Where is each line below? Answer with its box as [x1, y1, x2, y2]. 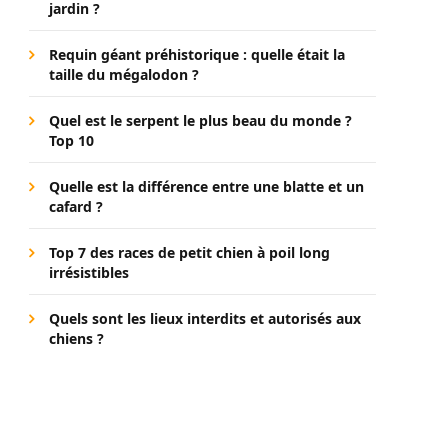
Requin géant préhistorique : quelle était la [49, 45, 345, 64]
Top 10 [49, 131, 94, 150]
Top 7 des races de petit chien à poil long [49, 243, 330, 262]
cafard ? [49, 197, 103, 216]
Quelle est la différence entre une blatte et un [49, 177, 364, 196]
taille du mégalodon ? [49, 65, 199, 84]
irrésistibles [49, 263, 129, 282]
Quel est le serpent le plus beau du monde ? [49, 111, 352, 130]
